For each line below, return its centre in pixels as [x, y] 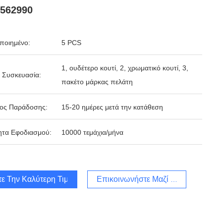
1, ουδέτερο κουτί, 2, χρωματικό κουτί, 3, [125, 68]
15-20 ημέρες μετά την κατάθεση [112, 107]
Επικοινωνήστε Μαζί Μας [141, 179]
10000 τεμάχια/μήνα [92, 132]
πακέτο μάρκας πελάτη [97, 82]
